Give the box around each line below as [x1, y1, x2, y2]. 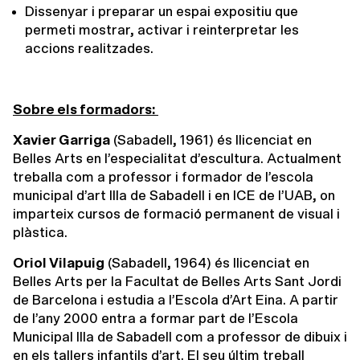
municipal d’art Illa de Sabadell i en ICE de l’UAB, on [13, 189, 335, 202]
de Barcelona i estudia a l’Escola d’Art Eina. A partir [13, 293, 338, 307]
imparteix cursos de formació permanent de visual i [13, 207, 340, 221]
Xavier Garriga [13, 133, 110, 147]
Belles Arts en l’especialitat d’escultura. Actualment [13, 152, 342, 166]
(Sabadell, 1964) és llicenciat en [104, 256, 309, 270]
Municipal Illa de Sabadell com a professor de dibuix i [13, 330, 347, 344]
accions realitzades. [25, 42, 153, 55]
